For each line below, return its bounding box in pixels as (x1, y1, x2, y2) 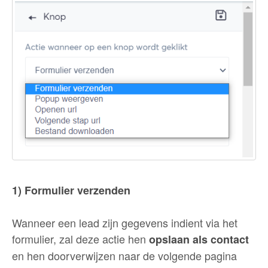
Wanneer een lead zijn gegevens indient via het (12, 215, 237, 231)
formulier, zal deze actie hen (12, 231, 149, 247)
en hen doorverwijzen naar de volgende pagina (12, 248, 237, 264)
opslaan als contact (149, 232, 249, 248)
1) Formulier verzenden (12, 182, 130, 199)
